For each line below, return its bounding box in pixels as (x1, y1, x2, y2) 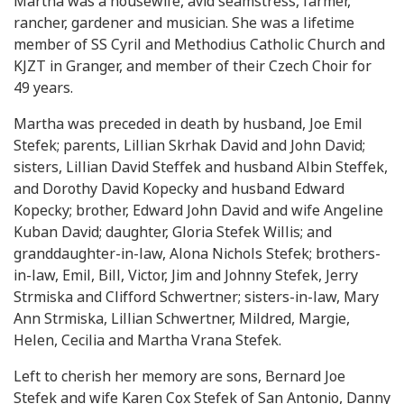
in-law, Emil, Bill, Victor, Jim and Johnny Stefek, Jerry (14, 268, 358, 284)
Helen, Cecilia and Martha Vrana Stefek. (14, 333, 281, 349)
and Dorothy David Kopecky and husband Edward (14, 181, 344, 197)
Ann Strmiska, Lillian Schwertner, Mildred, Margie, (14, 311, 350, 327)
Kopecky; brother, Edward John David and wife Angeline (14, 203, 383, 219)
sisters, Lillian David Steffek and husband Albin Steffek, (14, 160, 388, 176)
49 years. (14, 80, 73, 96)
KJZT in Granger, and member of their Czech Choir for (14, 59, 372, 75)
